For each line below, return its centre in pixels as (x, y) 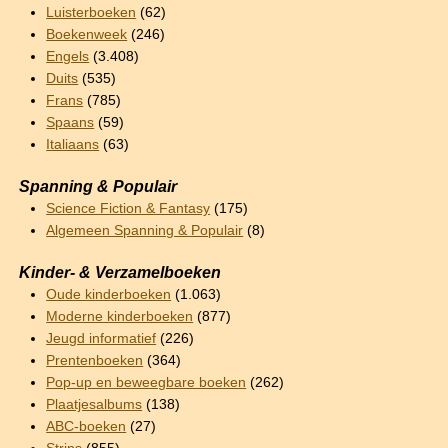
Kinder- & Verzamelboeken (120, 272)
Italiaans (73, 144)
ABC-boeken (86, 426)
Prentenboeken (95, 360)
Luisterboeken (91, 12)
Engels (68, 56)
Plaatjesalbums (94, 404)
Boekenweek (87, 34)
